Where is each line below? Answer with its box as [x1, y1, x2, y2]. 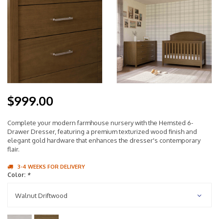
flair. [7, 145, 20, 153]
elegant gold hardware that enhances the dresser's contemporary [7, 136, 200, 144]
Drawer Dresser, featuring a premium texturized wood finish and [7, 128, 197, 135]
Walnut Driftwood [15, 192, 67, 199]
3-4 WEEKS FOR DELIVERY [18, 163, 85, 170]
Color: [7, 171, 27, 178]
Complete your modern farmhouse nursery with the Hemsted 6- [7, 119, 193, 127]
